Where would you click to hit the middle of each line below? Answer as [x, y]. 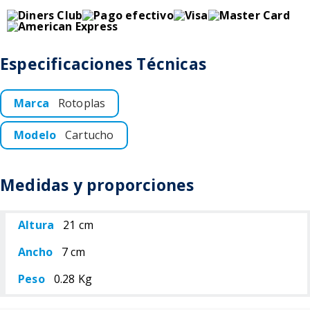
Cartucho [90, 135]
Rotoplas [82, 103]
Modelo [35, 135]
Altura [36, 225]
